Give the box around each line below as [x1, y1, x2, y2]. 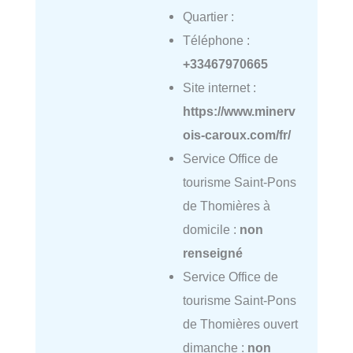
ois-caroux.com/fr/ [182, 128, 291, 143]
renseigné [182, 246, 243, 261]
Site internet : [182, 80, 256, 95]
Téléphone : [182, 33, 250, 48]
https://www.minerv [182, 104, 295, 119]
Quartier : [182, 9, 234, 24]
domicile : [182, 222, 240, 237]
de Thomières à [182, 199, 270, 214]
